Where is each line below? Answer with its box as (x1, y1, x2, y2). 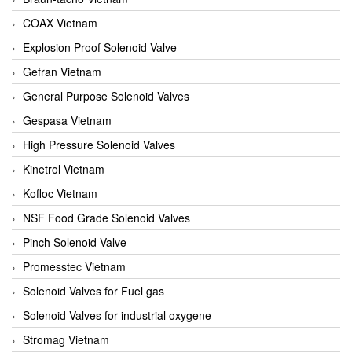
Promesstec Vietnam (23, 258, 126, 274)
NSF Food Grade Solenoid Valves (23, 209, 190, 225)
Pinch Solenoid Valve (23, 233, 126, 250)
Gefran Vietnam (23, 63, 101, 79)
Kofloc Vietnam (23, 185, 97, 201)
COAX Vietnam (23, 14, 97, 31)
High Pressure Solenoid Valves (23, 136, 175, 152)
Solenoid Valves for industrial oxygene (23, 306, 211, 323)
